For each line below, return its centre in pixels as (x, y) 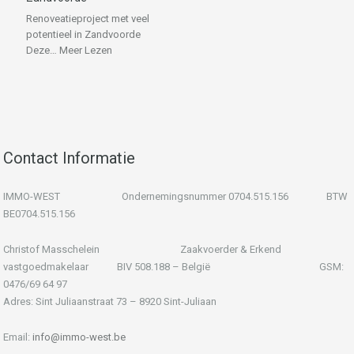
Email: (18, 337)
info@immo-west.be (79, 337)
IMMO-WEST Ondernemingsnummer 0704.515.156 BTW (175, 196)
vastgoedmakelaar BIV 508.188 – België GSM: (173, 266)
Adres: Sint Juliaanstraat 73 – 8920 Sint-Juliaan (110, 301)
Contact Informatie (69, 158)
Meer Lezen (86, 51)
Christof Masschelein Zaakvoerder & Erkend (142, 249)
